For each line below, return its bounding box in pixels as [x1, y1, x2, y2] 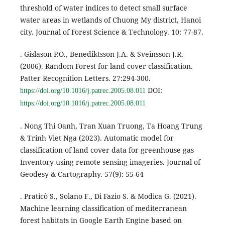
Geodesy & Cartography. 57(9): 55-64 [20, 169, 144, 179]
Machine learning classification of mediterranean [20, 203, 187, 213]
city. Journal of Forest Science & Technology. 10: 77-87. [20, 27, 203, 37]
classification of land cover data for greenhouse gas [20, 145, 194, 155]
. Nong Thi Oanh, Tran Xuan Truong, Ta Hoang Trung [20, 121, 202, 131]
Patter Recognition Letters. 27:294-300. [20, 73, 151, 83]
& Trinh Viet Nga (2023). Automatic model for [20, 133, 174, 143]
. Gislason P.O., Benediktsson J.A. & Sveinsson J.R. [20, 49, 183, 59]
